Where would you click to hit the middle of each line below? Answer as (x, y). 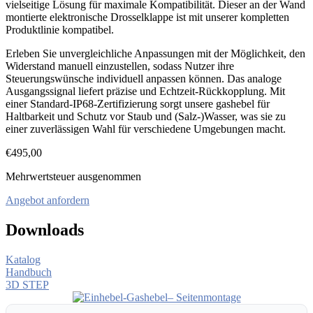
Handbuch (29, 272)
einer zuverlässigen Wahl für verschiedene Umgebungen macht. (146, 129)
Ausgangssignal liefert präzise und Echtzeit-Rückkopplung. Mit (145, 91)
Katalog (23, 259)
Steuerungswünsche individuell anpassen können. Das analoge (144, 78)
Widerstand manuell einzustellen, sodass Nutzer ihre (120, 66)
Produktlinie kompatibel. (60, 29)
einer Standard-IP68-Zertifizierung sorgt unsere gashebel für (138, 103)
